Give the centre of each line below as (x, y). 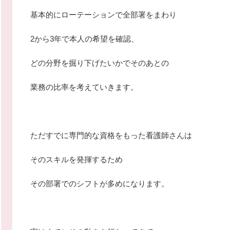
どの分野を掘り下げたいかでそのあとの (100, 63)
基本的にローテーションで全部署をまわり (103, 15)
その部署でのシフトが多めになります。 (100, 184)
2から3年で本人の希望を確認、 (84, 39)
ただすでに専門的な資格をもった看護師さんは (111, 135)
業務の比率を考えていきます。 (84, 87)
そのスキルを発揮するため (76, 159)
